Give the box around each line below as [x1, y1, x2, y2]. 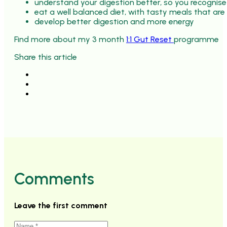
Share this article [14, 52, 77, 62]
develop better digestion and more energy [34, 16, 194, 26]
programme [174, 34, 219, 44]
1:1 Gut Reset [126, 34, 174, 44]
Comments [14, 169, 94, 188]
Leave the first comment [14, 201, 107, 211]
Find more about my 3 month [14, 34, 126, 44]
